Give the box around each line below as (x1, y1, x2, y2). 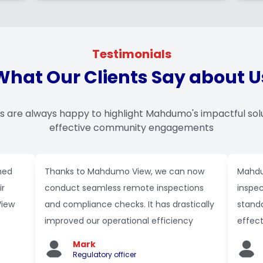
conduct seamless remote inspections (45, 182, 204, 194)
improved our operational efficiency (45, 215, 193, 227)
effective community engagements (49, 121, 214, 134)
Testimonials (92, 46, 171, 62)
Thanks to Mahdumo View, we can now (45, 166, 204, 177)
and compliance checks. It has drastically (45, 198, 214, 210)
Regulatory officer (73, 249, 136, 259)
